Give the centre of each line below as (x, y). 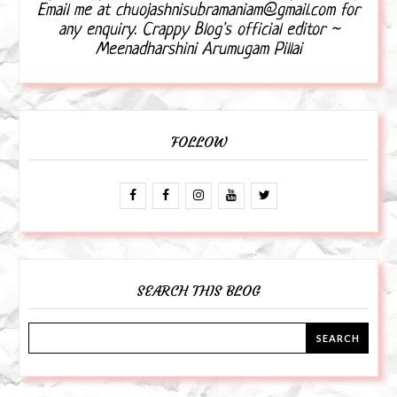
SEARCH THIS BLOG (198, 290)
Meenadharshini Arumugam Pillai (198, 50)
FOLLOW (198, 141)
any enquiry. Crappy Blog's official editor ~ (198, 30)
